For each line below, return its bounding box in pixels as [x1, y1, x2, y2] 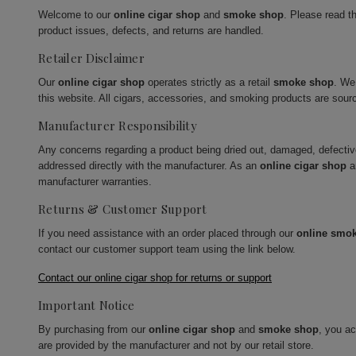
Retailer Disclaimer [38, 50, 145, 67]
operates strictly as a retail [145, 76, 273, 89]
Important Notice [38, 297, 134, 314]
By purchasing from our [38, 323, 149, 336]
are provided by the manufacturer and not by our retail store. [38, 339, 314, 352]
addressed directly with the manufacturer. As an [38, 160, 260, 172]
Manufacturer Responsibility [38, 118, 197, 134]
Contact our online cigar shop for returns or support [38, 272, 272, 284]
